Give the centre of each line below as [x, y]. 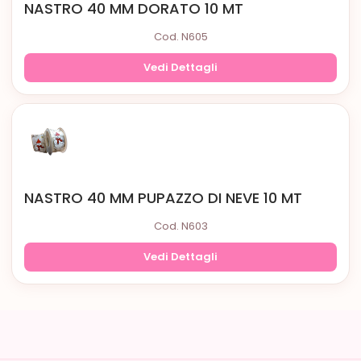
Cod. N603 [180, 226]
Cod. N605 [180, 37]
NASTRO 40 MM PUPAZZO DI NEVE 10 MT [163, 198]
